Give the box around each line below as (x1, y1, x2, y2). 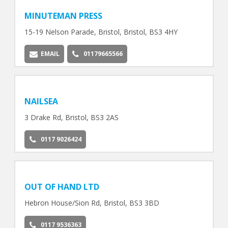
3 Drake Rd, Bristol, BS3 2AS (24, 112, 119, 123)
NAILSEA (24, 96, 58, 107)
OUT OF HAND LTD (24, 181, 99, 192)
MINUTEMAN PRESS (24, 10, 102, 22)
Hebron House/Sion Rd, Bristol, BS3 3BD (24, 197, 159, 208)
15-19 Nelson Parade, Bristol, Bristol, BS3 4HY (24, 27, 178, 37)
